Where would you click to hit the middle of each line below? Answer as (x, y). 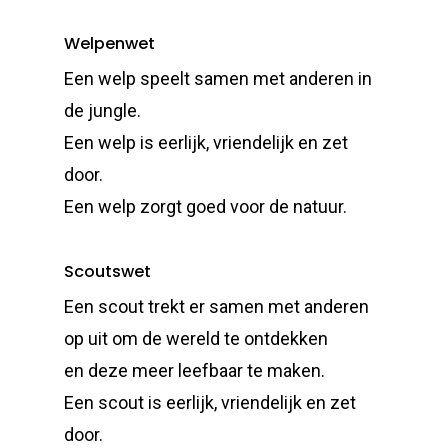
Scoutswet (108, 271)
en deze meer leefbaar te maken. (195, 370)
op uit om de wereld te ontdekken (196, 338)
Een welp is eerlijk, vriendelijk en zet (206, 142)
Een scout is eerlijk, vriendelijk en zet (210, 402)
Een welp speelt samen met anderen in (218, 78)
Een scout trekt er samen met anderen (217, 306)
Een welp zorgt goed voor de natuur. (206, 206)
